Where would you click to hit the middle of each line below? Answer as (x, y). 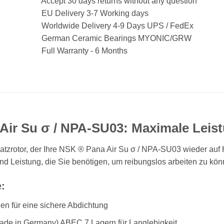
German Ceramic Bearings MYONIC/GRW (115, 38)
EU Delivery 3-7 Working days (94, 13)
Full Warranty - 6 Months (83, 50)
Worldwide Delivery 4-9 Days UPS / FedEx (116, 25)
